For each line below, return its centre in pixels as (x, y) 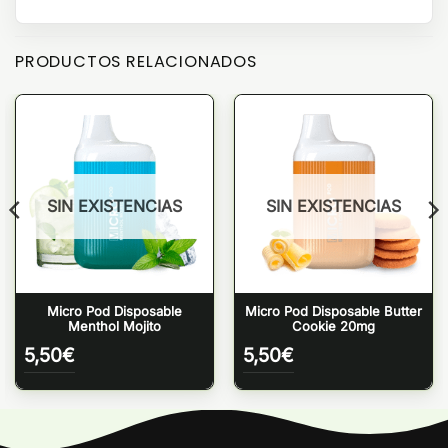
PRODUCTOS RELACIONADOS (136, 62)
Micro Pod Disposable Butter (333, 311)
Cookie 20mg (333, 326)
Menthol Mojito (114, 326)
